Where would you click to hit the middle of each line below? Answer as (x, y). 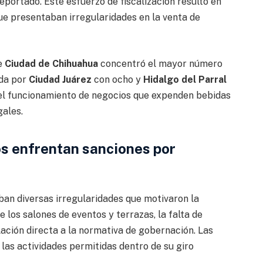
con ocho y (117, 79)
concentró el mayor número (160, 63)
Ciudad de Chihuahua (51, 63)
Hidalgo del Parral (185, 79)
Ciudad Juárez (60, 79)
